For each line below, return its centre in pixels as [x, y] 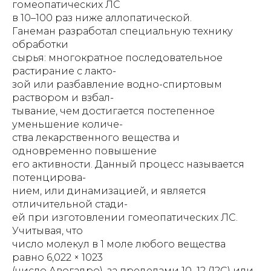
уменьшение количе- [67, 124]
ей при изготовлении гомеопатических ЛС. [125, 217]
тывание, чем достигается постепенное [113, 111]
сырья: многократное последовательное [117, 58]
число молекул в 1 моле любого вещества [119, 244]
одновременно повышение [84, 151]
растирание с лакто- [64, 71]
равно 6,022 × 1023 [57, 257]
